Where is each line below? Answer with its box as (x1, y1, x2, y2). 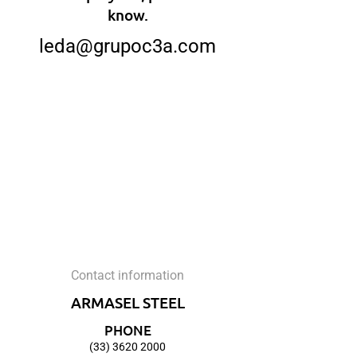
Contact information (71, 268, 184, 283)
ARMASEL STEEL (70, 292, 185, 312)
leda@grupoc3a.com (39, 35, 216, 57)
